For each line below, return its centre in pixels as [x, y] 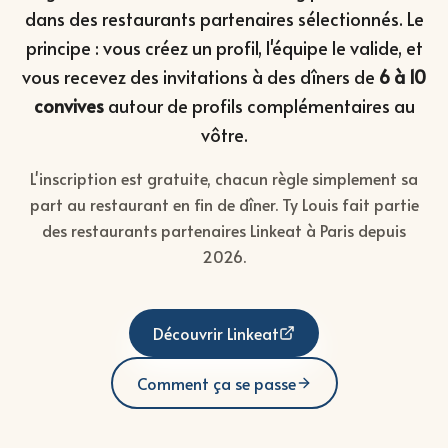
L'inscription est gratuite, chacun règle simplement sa [224, 177]
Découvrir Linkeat [216, 332]
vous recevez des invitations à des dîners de [200, 76]
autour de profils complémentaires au [259, 105]
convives [68, 105]
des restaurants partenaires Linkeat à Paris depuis [224, 229]
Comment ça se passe [216, 382]
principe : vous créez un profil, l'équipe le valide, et [224, 47]
